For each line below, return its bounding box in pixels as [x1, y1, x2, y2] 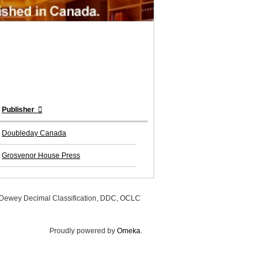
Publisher [2, 105, 36, 115]
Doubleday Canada [2, 129, 66, 138]
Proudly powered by [49, 227, 117, 236]
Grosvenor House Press [2, 151, 80, 160]
